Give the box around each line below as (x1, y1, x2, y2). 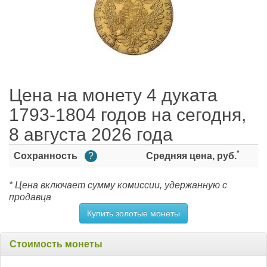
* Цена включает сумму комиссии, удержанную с (9, 180, 227, 190)
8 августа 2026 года (9, 125, 173, 144)
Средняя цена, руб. (145, 151, 237, 161)
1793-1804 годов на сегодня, (9, 105, 246, 125)
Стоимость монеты (10, 239, 103, 249)
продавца (9, 192, 51, 202)
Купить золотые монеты (87, 209, 180, 218)
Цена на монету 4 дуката (9, 85, 218, 105)
